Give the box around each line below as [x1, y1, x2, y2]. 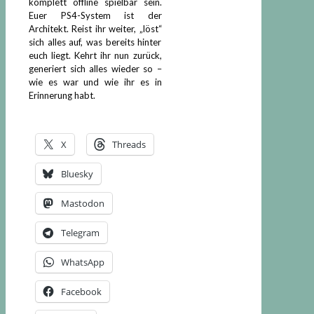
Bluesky [61, 167, 93, 180]
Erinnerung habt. [29, 89, 95, 101]
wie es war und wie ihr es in [29, 76, 162, 88]
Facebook [61, 285, 102, 298]
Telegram [61, 226, 100, 239]
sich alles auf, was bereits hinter [29, 36, 162, 48]
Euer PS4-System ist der [29, 9, 162, 21]
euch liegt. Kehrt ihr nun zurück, [29, 49, 162, 61]
